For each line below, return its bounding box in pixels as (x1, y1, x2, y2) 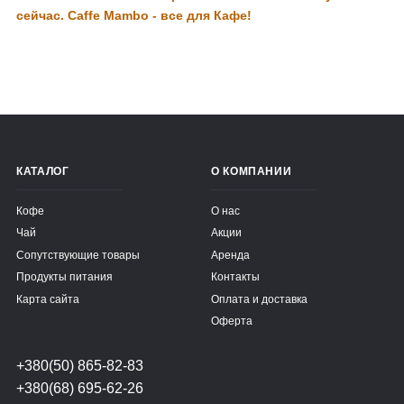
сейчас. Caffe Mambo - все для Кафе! (16, 7, 252, 23)
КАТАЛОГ (16, 165, 69, 178)
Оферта (211, 315, 252, 326)
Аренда (211, 248, 250, 261)
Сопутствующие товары (16, 248, 140, 261)
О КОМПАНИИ (211, 165, 292, 178)
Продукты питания (16, 271, 113, 282)
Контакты (211, 271, 260, 282)
